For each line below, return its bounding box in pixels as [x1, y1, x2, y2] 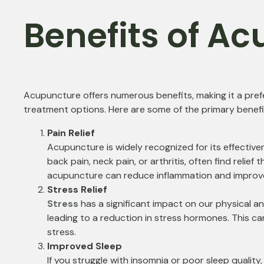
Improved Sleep [47, 240, 122, 253]
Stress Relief [47, 183, 107, 196]
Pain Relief [47, 127, 95, 140]
